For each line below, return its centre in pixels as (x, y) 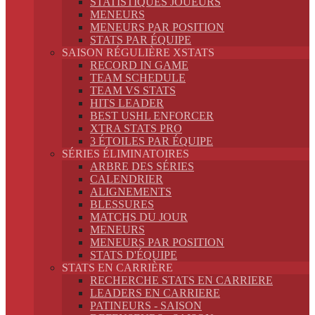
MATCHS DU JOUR (139, 217)
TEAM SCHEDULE (138, 78)
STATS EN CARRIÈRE (117, 268)
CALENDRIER (127, 179)
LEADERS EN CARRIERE (155, 293)
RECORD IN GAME (139, 65)
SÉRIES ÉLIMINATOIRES (126, 154)
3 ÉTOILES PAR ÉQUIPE (152, 141)
